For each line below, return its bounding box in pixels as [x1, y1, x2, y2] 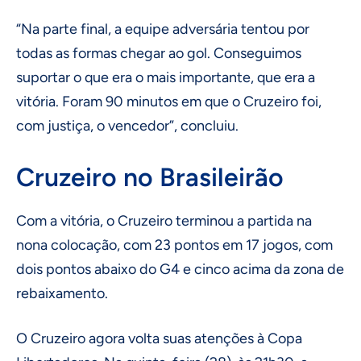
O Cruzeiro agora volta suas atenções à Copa [16, 330, 302, 348]
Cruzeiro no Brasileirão [16, 162, 284, 193]
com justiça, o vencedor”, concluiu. [16, 117, 239, 135]
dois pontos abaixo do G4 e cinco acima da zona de [16, 260, 344, 279]
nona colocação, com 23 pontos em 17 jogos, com [16, 236, 333, 255]
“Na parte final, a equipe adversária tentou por [16, 20, 309, 39]
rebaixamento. [16, 284, 111, 303]
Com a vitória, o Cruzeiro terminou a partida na [16, 212, 312, 230]
